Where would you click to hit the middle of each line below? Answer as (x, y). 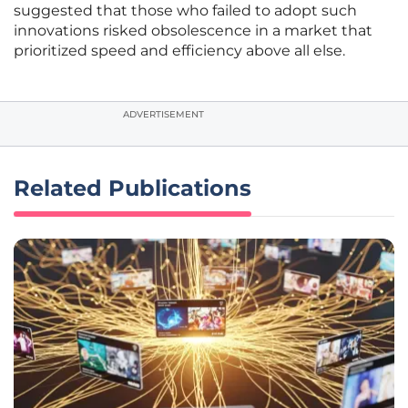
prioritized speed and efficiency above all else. (179, 51)
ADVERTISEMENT (163, 115)
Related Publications (133, 189)
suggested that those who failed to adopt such (185, 11)
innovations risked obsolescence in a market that (193, 31)
